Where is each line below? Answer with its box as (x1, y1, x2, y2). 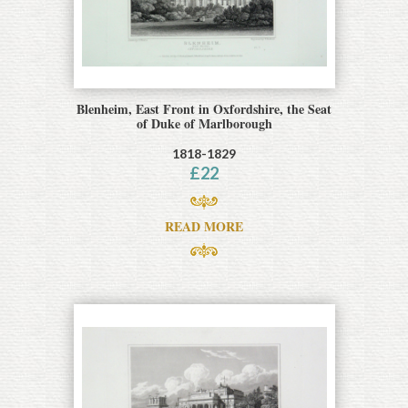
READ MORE (165, 216, 243, 236)
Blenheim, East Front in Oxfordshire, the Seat (76, 98, 331, 118)
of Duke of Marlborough (136, 113, 272, 133)
